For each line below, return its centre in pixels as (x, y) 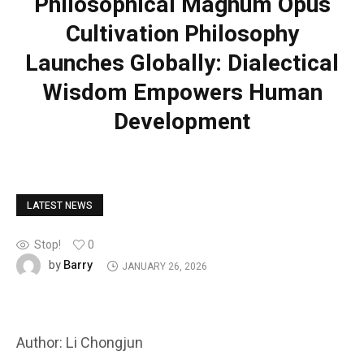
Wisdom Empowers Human (182, 93)
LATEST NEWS (60, 206)
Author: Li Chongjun (80, 344)
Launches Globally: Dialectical (182, 64)
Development (182, 123)
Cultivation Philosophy (182, 35)
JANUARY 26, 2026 (164, 266)
